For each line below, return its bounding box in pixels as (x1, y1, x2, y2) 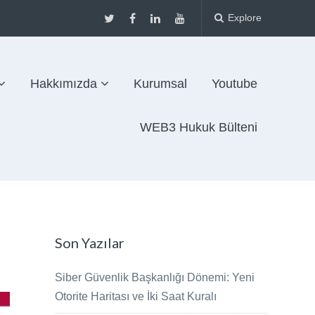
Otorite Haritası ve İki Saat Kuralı (55, 290, 217, 303)
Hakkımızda (30, 77, 97, 91)
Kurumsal (133, 77, 187, 91)
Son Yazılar (55, 234, 125, 252)
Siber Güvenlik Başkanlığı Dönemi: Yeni (55, 271, 255, 284)
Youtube (211, 77, 257, 91)
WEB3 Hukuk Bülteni (139, 120, 257, 135)
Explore (225, 12, 262, 23)
